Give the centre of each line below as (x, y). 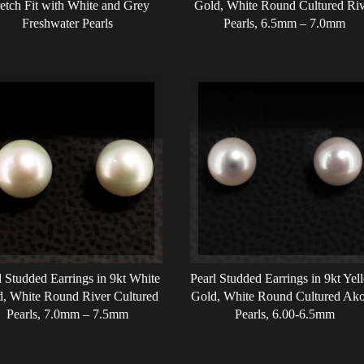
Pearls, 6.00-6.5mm (284, 314)
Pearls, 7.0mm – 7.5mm (68, 314)
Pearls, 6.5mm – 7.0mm (285, 24)
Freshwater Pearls (68, 24)
